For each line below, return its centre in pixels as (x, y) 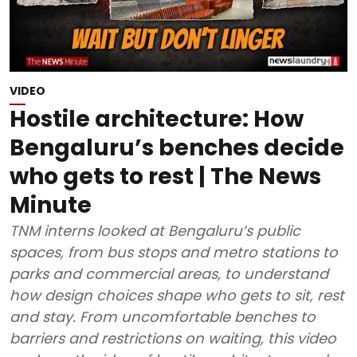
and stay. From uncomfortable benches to (45, 317)
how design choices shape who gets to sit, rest (177, 295)
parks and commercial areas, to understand (169, 274)
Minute (51, 205)
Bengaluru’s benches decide (177, 148)
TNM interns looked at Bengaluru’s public (155, 231)
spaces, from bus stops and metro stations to (174, 252)
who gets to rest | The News (165, 177)
